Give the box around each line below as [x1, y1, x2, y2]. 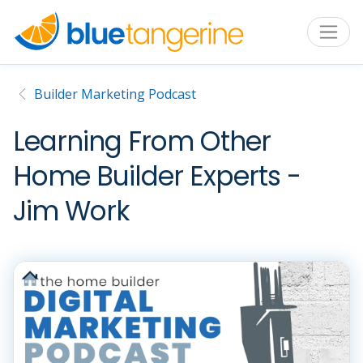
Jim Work [13, 192, 130, 231]
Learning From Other [13, 122, 271, 161]
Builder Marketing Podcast [34, 85, 196, 104]
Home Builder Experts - [13, 157, 301, 196]
